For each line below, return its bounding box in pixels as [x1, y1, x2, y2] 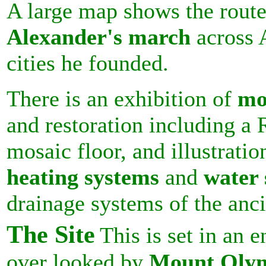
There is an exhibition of [7, 86, 237, 111]
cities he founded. [7, 50, 169, 75]
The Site [7, 220, 95, 248]
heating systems [7, 164, 159, 189]
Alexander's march [7, 24, 191, 49]
